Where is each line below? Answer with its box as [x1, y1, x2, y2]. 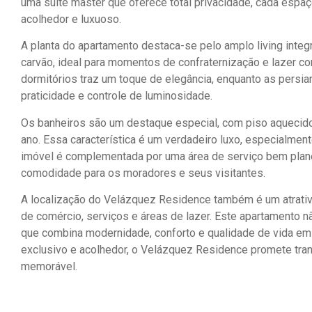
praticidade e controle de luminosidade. [21, 89, 212, 103]
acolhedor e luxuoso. [21, 12, 121, 26]
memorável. [21, 259, 77, 273]
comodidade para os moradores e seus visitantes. [21, 166, 265, 180]
